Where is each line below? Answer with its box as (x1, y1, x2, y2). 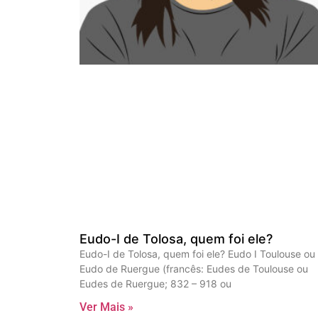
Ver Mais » (79, 300, 133, 314)
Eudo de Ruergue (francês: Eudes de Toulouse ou (79, 263, 308, 275)
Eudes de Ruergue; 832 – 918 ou (79, 278, 231, 290)
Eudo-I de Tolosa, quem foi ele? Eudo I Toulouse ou (79, 248, 315, 261)
